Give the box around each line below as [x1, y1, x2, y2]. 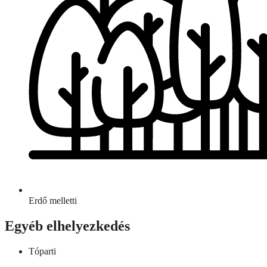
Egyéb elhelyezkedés [5, 218, 130, 234]
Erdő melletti [29, 195, 77, 206]
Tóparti [29, 246, 56, 257]
